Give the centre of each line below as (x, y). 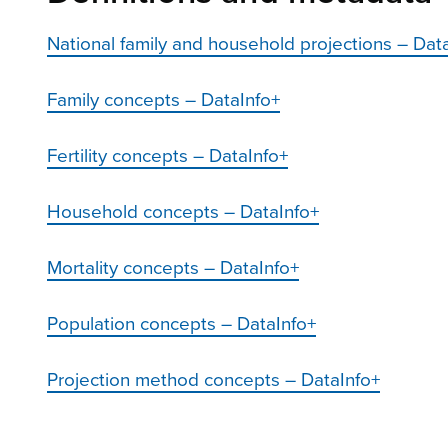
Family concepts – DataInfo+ (163, 99)
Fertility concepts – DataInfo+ (167, 155)
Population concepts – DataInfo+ (181, 323)
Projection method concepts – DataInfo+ (213, 379)
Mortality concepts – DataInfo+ (173, 267)
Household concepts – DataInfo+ (183, 211)
